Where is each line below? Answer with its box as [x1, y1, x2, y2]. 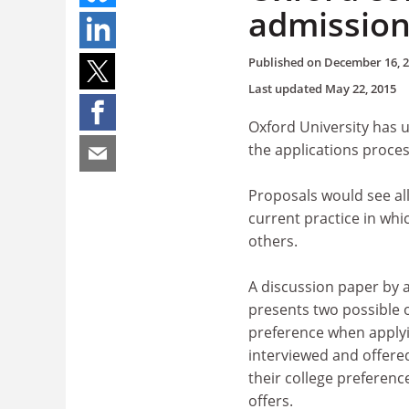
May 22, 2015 [325, 79, 396, 97]
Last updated [248, 79, 325, 97]
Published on [248, 53, 324, 70]
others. [248, 230, 298, 251]
